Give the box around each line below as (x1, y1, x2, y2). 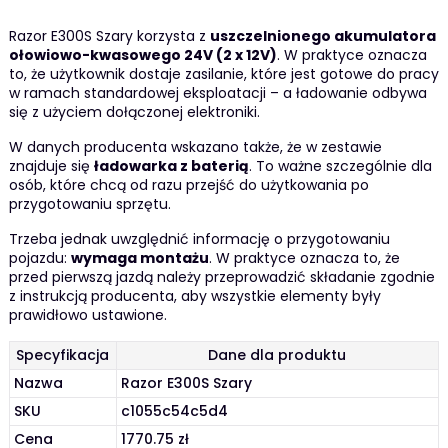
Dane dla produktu (208, 345, 347, 366)
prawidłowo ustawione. (8, 305, 167, 326)
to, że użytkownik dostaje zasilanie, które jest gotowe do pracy (8, 64, 439, 85)
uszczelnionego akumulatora (209, 26, 436, 47)
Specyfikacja (16, 345, 110, 366)
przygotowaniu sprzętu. (8, 194, 171, 215)
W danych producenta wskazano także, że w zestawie (8, 137, 382, 158)
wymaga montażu (70, 248, 209, 269)
